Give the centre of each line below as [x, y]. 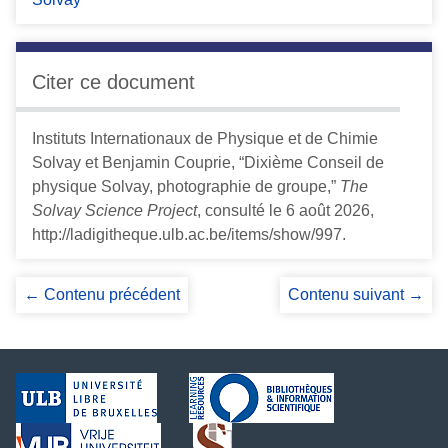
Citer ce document [113, 81]
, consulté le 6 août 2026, [285, 211]
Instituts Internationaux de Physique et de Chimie [205, 139]
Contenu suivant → [356, 295]
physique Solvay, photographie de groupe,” [186, 187]
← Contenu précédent [102, 295]
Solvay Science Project [114, 211]
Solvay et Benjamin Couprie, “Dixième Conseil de [208, 163]
